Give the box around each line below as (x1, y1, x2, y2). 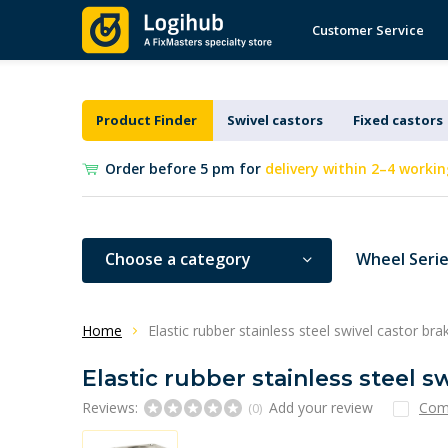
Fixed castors (352, 111, 443, 129)
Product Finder (95, 111, 197, 129)
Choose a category (105, 247, 251, 270)
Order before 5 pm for (105, 159, 265, 178)
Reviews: (82, 398, 142, 417)
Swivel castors (226, 111, 323, 129)
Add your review (269, 398, 373, 417)
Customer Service (312, 21, 424, 39)
